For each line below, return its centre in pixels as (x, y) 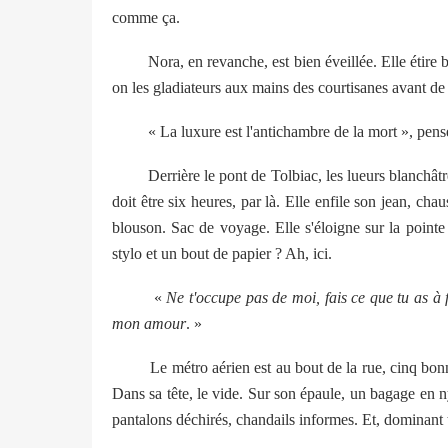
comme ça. (146, 17)
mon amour (149, 323)
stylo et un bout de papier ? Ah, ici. (222, 253)
